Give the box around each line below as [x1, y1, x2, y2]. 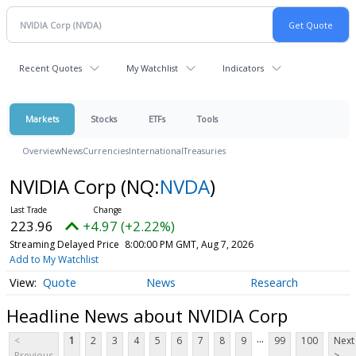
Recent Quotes [19, 62, 82, 74]
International [129, 145, 184, 157]
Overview [22, 145, 61, 157]
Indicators [222, 62, 264, 74]
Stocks [91, 113, 117, 125]
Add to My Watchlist [9, 253, 99, 266]
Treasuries [184, 145, 226, 157]
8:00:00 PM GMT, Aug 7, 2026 [124, 238, 253, 251]
